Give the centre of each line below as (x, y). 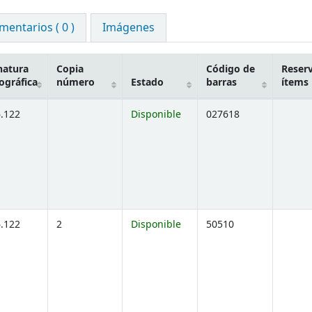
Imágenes (129, 28)
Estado (147, 83)
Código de (231, 70)
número (76, 83)
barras (221, 83)
